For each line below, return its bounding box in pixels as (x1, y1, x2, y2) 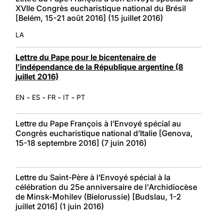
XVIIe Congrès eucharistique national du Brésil (15, 3, 186, 13)
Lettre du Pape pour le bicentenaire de (15, 52, 156, 62)
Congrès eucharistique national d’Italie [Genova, (15, 128, 193, 138)
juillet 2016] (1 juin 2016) (15, 201, 104, 211)
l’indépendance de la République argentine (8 (15, 62, 183, 72)
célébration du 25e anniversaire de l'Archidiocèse (15, 182, 197, 192)
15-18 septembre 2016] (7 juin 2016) (15, 138, 147, 148)
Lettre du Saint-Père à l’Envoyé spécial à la (15, 172, 170, 182)
